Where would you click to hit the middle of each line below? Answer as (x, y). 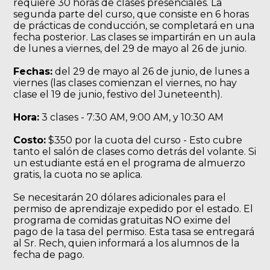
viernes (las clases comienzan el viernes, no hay (125, 83)
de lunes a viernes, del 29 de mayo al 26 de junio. (130, 49)
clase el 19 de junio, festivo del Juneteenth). (118, 94)
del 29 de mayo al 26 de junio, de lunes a (151, 71)
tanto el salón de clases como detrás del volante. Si (135, 152)
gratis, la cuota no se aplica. (79, 174)
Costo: (30, 140)
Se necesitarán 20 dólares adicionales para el (120, 197)
